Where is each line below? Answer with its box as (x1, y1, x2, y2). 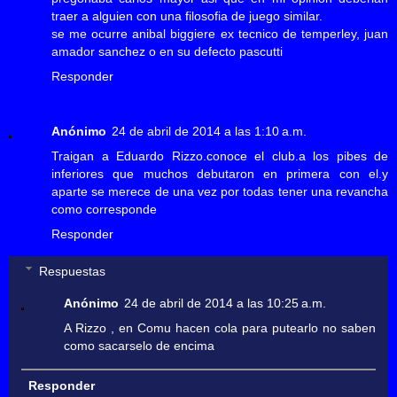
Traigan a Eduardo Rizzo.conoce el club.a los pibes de (51, 149, 388, 164)
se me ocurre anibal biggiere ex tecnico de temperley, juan (51, 27, 388, 42)
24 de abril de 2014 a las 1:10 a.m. (112, 124, 307, 139)
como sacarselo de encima (64, 338, 215, 353)
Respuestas (39, 263, 106, 278)
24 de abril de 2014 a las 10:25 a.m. (124, 295, 327, 310)
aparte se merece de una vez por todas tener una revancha (51, 184, 388, 199)
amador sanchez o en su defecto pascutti (51, 44, 283, 59)
